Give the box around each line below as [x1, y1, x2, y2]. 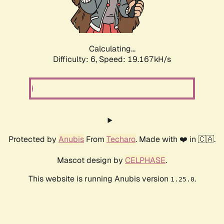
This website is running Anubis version [28, 173, 170, 184]
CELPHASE [125, 155, 165, 166]
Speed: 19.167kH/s [99, 54, 171, 65]
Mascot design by [57, 155, 125, 166]
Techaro [106, 134, 135, 145]
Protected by [8, 134, 58, 145]
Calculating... [88, 43, 135, 54]
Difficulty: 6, [53, 54, 99, 65]
